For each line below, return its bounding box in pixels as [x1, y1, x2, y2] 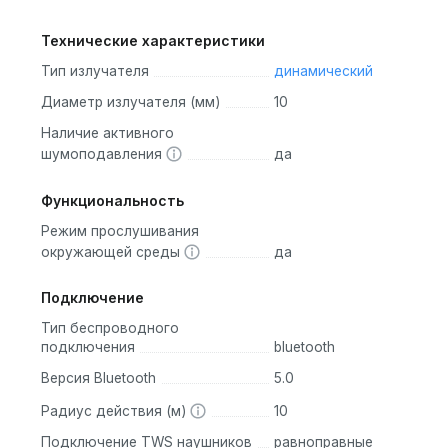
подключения [41, 339, 135, 356]
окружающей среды [41, 243, 184, 260]
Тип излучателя [41, 63, 149, 80]
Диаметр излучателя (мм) [41, 94, 220, 111]
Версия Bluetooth [41, 370, 156, 387]
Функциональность [41, 191, 184, 209]
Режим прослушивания [41, 222, 199, 239]
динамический [273, 63, 373, 80]
